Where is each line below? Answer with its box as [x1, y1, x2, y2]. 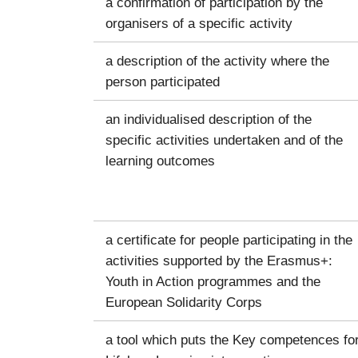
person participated [105, 73, 220, 89]
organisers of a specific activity [105, 14, 292, 31]
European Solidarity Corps [105, 293, 262, 310]
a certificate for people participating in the [105, 231, 352, 248]
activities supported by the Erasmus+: [105, 252, 332, 268]
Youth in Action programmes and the [105, 272, 320, 289]
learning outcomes [105, 152, 215, 169]
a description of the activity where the [105, 52, 329, 69]
